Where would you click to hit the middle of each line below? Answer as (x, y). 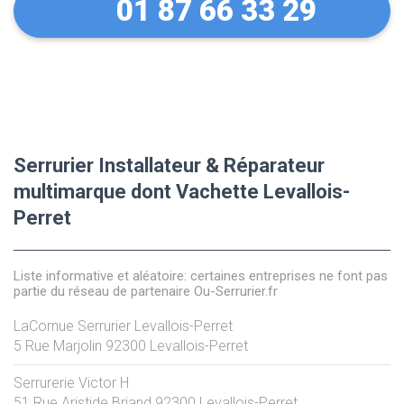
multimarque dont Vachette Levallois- (182, 191)
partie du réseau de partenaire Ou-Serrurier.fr (146, 291)
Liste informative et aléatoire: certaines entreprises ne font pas (201, 275)
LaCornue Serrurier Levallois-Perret (123, 326)
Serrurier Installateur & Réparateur (169, 165)
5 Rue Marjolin (58, 345)
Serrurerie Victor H (71, 382)
